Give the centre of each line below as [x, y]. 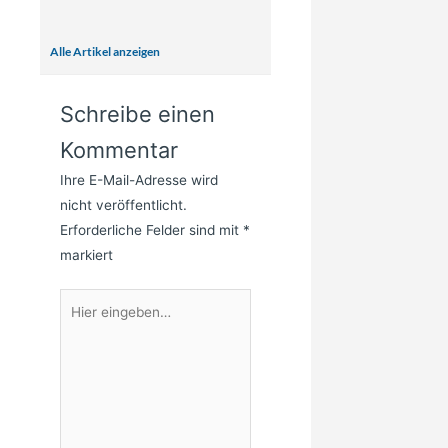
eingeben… [94, 325]
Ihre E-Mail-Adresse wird [139, 180]
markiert [86, 255]
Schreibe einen [137, 114]
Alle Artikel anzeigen [105, 51]
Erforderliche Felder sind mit [151, 230]
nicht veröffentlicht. [123, 205]
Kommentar [119, 150]
